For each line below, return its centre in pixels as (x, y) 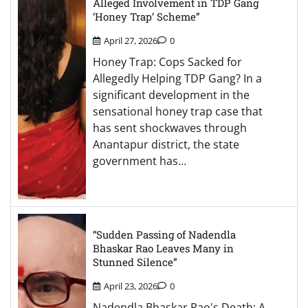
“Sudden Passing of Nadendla (164, 235)
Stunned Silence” (135, 262)
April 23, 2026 (131, 286)
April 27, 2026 (131, 41)
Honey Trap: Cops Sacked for (167, 62)
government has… (140, 161)
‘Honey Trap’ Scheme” (146, 17)
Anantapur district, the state (166, 145)
